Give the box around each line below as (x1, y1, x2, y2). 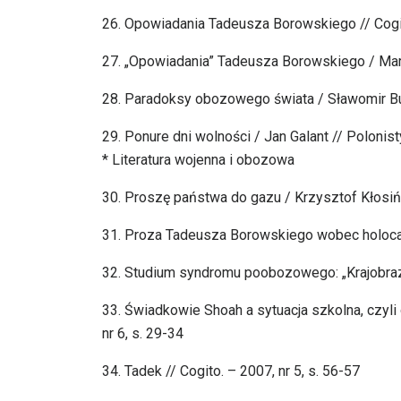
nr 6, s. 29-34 (102, 325, 183, 343)
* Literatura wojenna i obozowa (102, 151, 294, 169)
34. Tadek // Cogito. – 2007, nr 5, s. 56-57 (102, 363, 360, 380)
